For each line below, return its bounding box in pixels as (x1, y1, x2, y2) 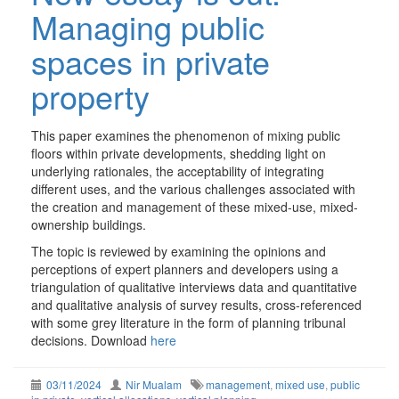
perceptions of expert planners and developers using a (31, 260, 338, 279)
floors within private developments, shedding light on (31, 144, 326, 163)
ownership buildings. (31, 216, 146, 234)
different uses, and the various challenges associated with (31, 180, 355, 199)
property (31, 73, 150, 119)
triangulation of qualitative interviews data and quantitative (31, 278, 357, 297)
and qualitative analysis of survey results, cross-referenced (31, 296, 362, 314)
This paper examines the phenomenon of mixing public (31, 126, 340, 145)
